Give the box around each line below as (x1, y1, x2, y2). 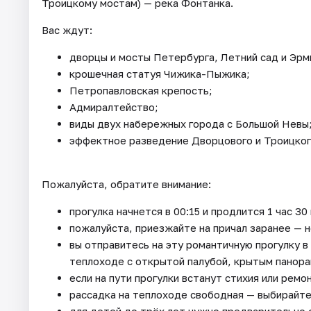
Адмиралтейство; (69, 100, 158, 113)
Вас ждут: (42, 23, 92, 36)
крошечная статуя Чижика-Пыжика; (69, 67, 250, 80)
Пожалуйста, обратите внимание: (42, 177, 211, 190)
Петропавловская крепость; (69, 83, 212, 96)
